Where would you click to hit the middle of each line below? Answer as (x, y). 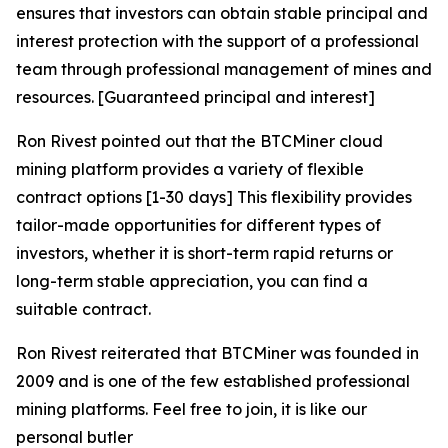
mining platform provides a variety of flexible (190, 169)
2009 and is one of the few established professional (213, 381)
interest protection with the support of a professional (217, 41)
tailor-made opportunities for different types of (198, 225)
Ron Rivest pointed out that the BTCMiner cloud (199, 141)
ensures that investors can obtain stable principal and (222, 13)
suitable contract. (83, 309)
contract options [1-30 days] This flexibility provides (214, 197)
